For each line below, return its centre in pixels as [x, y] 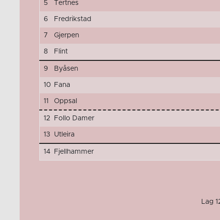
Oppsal [65, 101]
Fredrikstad [72, 19]
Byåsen [66, 69]
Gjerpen [66, 35]
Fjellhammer [74, 151]
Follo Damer [74, 118]
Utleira [64, 134]
